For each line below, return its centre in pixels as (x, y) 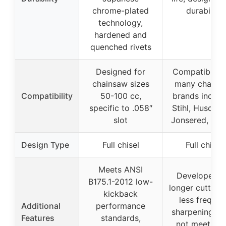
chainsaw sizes (121, 84)
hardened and (121, 35)
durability (204, 11)
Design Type (45, 145)
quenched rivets (121, 47)
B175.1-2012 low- (121, 182)
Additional (41, 206)
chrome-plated (121, 11)
